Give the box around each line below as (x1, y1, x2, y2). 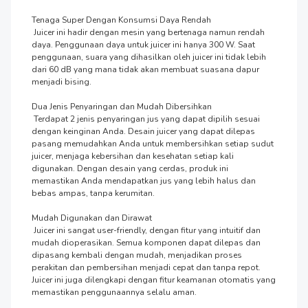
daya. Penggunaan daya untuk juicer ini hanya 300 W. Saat (32, 38, 255, 50)
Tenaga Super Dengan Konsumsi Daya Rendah (32, 14, 211, 25)
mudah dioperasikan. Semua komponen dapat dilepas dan (32, 236, 261, 248)
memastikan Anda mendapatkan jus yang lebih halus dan (32, 175, 256, 186)
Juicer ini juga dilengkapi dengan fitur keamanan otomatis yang (32, 274, 276, 285)
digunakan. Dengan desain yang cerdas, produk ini (32, 162, 228, 174)
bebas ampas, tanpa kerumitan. (32, 187, 155, 199)
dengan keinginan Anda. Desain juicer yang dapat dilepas (32, 125, 255, 137)
